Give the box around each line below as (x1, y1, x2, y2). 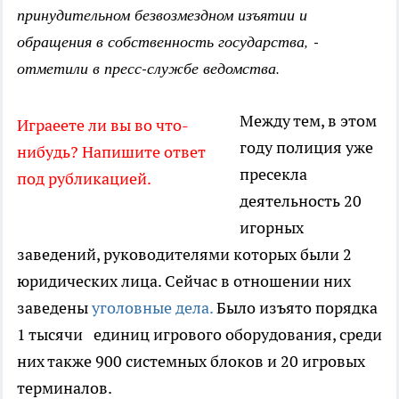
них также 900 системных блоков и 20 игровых (17, 351, 365, 372)
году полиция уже (240, 137, 373, 159)
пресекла (240, 164, 307, 185)
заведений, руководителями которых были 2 (17, 244, 352, 265)
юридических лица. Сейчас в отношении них (17, 271, 351, 292)
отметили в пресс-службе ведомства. (17, 57, 281, 79)
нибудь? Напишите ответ (17, 142, 206, 163)
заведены (17, 297, 92, 319)
